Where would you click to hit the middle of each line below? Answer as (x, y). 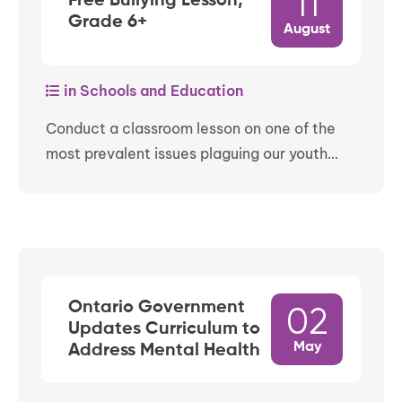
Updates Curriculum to (164, 330)
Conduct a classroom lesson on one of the (191, 129)
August (307, 30)
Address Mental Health (164, 351)
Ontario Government (157, 308)
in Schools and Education (152, 91)
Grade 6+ (108, 23)
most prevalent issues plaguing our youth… (192, 154)
